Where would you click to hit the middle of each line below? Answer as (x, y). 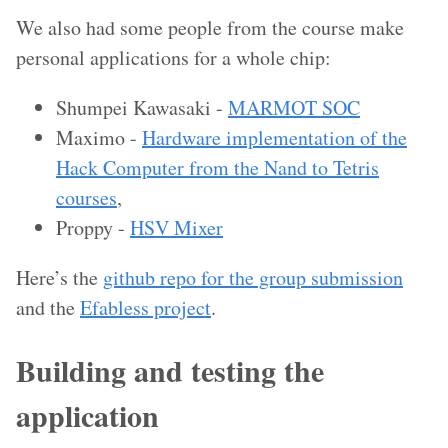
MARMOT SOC (294, 108)
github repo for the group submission (253, 278)
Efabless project (145, 308)
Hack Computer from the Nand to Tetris (217, 168)
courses (86, 198)
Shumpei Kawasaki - (142, 108)
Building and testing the (170, 370)
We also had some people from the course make (210, 28)
